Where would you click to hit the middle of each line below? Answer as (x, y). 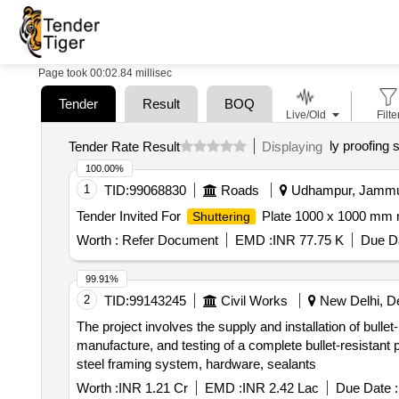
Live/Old (305, 115)
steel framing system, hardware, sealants (196, 364)
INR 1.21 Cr (153, 388)
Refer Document (168, 240)
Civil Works (254, 301)
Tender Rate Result (124, 146)
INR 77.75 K (308, 240)
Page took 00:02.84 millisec (105, 73)
